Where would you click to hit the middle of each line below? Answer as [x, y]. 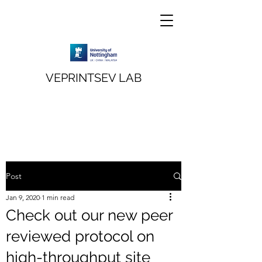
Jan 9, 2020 [23, 197]
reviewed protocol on [80, 236]
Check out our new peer [89, 215]
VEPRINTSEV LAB [94, 78]
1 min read [58, 197]
